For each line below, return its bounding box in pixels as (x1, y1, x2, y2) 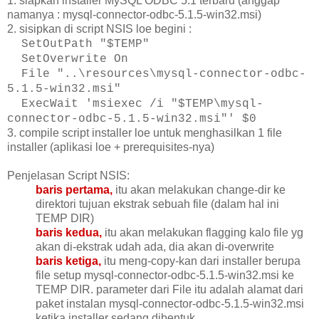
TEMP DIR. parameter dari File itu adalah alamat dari (36, 283, 303, 296)
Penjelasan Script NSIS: (7, 169, 130, 182)
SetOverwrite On (7, 52, 128, 66)
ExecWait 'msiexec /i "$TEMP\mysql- (7, 97, 263, 110)
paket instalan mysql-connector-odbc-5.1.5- (36, 297, 253, 310)
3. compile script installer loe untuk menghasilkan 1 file (7, 126, 282, 139)
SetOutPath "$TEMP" (7, 37, 150, 51)
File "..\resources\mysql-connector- (7, 67, 271, 80)
